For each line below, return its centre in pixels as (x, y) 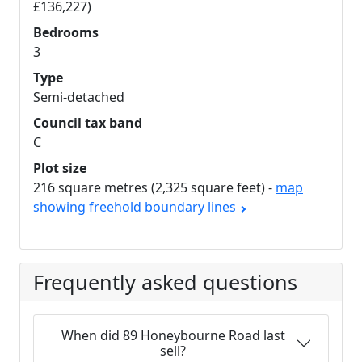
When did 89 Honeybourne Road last (173, 335)
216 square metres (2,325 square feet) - (154, 187)
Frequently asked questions (165, 282)
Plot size (60, 168)
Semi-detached (79, 97)
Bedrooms (66, 32)
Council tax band (88, 123)
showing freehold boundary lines (135, 207)
